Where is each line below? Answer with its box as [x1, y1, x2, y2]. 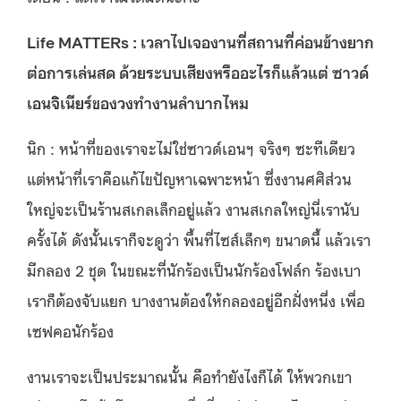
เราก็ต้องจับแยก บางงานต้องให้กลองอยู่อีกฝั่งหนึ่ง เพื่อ [27, 289, 365, 311]
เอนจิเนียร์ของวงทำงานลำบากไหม [27, 91, 249, 113]
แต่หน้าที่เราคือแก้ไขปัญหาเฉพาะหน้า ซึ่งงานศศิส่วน [27, 167, 352, 189]
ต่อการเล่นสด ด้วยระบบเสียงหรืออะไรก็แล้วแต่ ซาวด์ [27, 61, 369, 82]
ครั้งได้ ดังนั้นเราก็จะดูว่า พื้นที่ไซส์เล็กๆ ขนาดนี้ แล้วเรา [27, 228, 371, 250]
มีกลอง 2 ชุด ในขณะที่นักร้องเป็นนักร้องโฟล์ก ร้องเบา [27, 259, 361, 280]
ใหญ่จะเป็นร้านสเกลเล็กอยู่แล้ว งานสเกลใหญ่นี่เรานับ [27, 198, 360, 219]
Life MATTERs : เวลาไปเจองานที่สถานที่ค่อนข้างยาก [27, 30, 374, 52]
